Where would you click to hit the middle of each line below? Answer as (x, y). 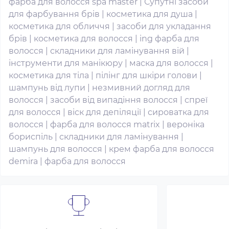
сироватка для (178, 112)
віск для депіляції (104, 112)
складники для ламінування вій (117, 51)
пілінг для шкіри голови (146, 75)
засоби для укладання (164, 26)
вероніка (186, 124)
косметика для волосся (83, 39)
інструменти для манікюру (66, 63)
